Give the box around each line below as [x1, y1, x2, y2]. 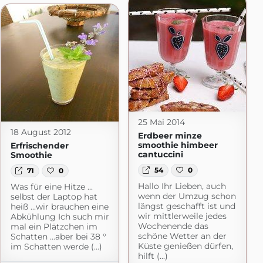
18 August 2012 [10, 126, 71, 137]
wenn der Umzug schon [137, 190, 236, 201]
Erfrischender [10, 140, 69, 151]
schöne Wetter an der [137, 230, 227, 241]
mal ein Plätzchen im [10, 221, 97, 232]
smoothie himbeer [137, 139, 218, 150]
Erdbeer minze [137, 130, 202, 141]
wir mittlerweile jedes [137, 210, 227, 221]
